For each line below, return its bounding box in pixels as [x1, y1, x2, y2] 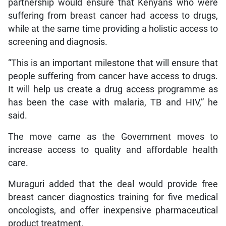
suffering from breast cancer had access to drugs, [8, 10, 218, 21]
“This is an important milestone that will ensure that [8, 58, 218, 68]
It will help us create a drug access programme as [8, 84, 218, 94]
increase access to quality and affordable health [8, 144, 218, 155]
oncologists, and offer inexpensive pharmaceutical [8, 205, 218, 215]
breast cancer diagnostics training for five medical [8, 192, 218, 202]
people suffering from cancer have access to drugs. [8, 71, 218, 81]
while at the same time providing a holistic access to [8, 23, 218, 34]
